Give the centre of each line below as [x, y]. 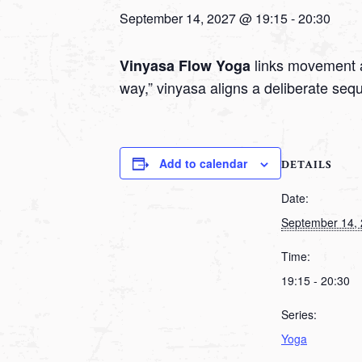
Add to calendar [203, 164]
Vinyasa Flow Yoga [187, 66]
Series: [299, 315]
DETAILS [307, 165]
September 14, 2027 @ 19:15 [204, 19]
